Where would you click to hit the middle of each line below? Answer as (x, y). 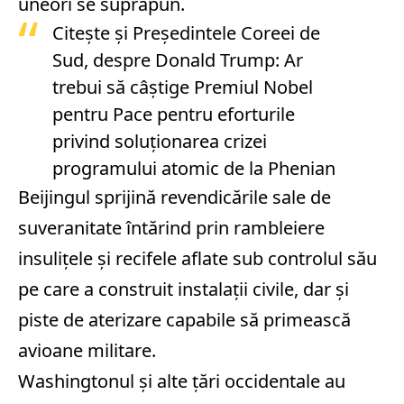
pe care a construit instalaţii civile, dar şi (184, 289)
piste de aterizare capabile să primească (184, 320)
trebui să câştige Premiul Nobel (182, 87)
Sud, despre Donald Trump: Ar (177, 60)
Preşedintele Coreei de (226, 33)
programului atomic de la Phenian (193, 168)
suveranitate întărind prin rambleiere (171, 228)
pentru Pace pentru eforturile (173, 114)
